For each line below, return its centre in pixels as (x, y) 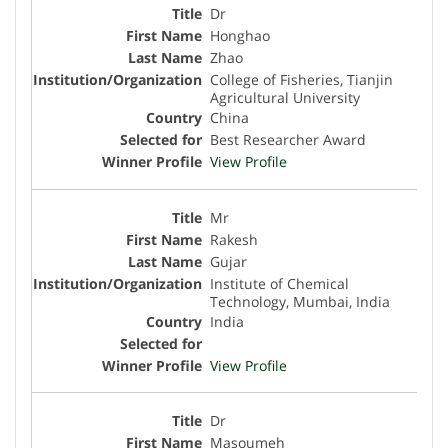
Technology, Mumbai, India (300, 301)
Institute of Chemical (279, 283)
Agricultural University (285, 97)
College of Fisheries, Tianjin (301, 79)
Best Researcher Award (288, 139)
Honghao (240, 35)
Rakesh (234, 239)
